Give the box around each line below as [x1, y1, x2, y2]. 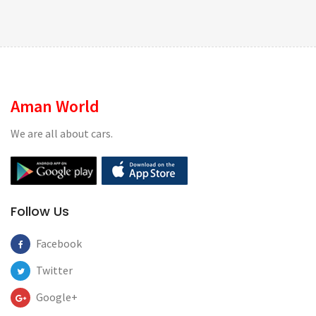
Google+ [36, 290, 78, 304]
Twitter [36, 263, 73, 277]
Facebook [36, 236, 82, 250]
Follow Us [11, 202, 69, 220]
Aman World [11, 95, 99, 117]
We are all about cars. [11, 126, 113, 140]
